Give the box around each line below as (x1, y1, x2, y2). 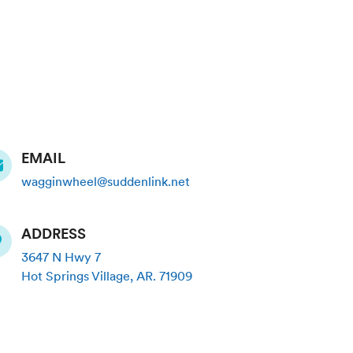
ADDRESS (21, 225, 87, 242)
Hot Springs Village (21, 269, 131, 284)
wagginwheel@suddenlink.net (21, 174, 191, 189)
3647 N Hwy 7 (21, 250, 102, 265)
